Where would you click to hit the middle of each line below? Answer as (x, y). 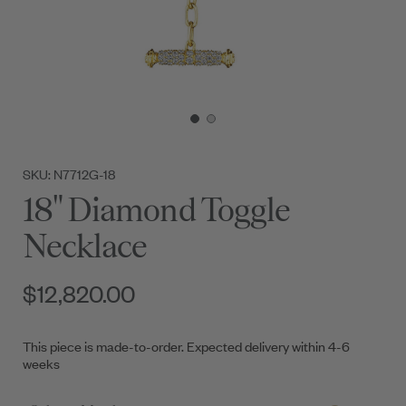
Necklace (85, 246)
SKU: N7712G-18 (69, 174)
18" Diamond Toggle (156, 210)
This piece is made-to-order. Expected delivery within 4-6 (186, 346)
